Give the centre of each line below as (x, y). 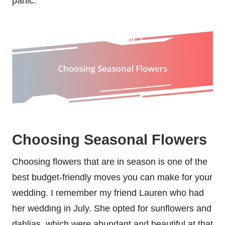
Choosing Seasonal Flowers (109, 140)
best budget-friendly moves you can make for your (112, 178)
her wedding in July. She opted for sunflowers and (112, 209)
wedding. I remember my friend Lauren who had (108, 193)
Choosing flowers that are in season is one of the (110, 162)
